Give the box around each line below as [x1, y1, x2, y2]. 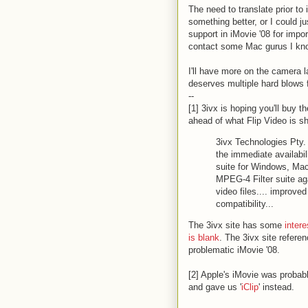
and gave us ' [188, 282, 241, 292]
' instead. [258, 282, 294, 292]
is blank [188, 232, 219, 243]
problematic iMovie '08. [188, 245, 280, 255]
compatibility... [216, 199, 274, 209]
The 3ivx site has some [188, 220, 285, 230]
